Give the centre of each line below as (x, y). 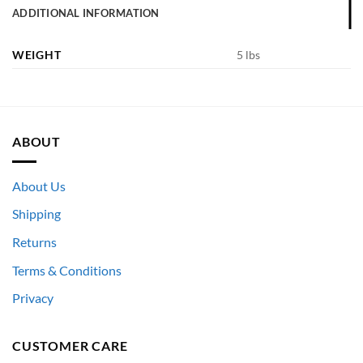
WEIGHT (37, 55)
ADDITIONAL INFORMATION (86, 13)
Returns (34, 242)
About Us (39, 186)
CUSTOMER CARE (70, 345)
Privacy (33, 298)
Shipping (36, 214)
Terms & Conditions (67, 270)
